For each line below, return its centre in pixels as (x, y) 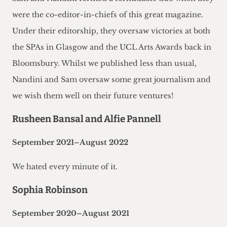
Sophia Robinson (50, 190)
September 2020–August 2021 (71, 214)
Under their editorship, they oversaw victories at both (111, 31)
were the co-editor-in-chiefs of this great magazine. (108, 15)
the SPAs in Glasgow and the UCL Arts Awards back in (112, 47)
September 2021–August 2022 (70, 143)
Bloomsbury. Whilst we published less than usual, (104, 64)
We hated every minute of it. (65, 167)
